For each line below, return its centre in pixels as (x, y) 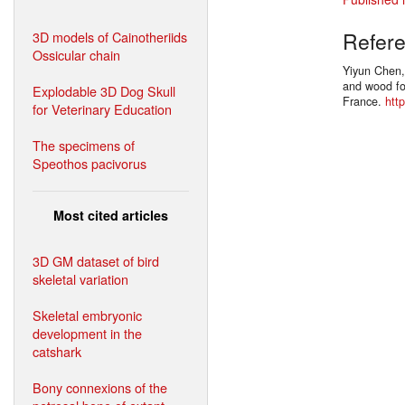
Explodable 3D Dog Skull (104, 90)
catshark (57, 351)
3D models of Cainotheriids (110, 36)
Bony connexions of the (100, 387)
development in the (87, 333)
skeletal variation (80, 278)
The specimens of (84, 145)
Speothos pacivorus (89, 163)
